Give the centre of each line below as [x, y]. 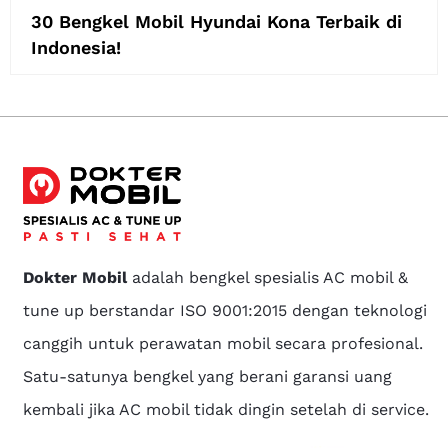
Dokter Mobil [75, 278]
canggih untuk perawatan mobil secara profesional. [223, 344]
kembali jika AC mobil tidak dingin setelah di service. [226, 410]
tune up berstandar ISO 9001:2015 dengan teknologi [225, 311]
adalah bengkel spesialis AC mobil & [268, 278]
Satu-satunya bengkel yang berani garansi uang [208, 377]
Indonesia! [76, 47]
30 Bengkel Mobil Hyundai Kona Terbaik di [216, 21]
